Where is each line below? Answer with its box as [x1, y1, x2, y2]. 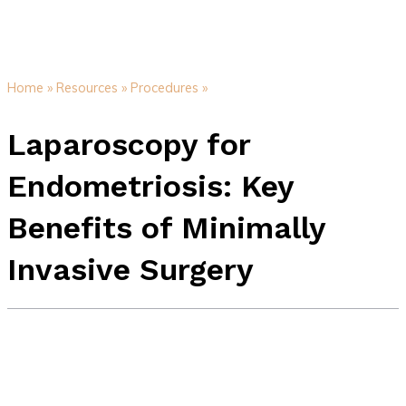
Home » [6, 79, 53, 97]
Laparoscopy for [6, 125, 251, 162]
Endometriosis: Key [6, 167, 295, 204]
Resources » [55, 79, 127, 97]
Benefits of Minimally [6, 208, 326, 246]
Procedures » [130, 79, 208, 97]
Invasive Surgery [6, 250, 254, 287]
